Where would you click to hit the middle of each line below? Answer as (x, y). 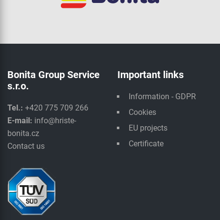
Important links (151, 75)
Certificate (146, 144)
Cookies (142, 112)
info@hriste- (55, 121)
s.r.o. (18, 86)
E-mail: (20, 121)
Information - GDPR (162, 97)
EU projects (148, 128)
